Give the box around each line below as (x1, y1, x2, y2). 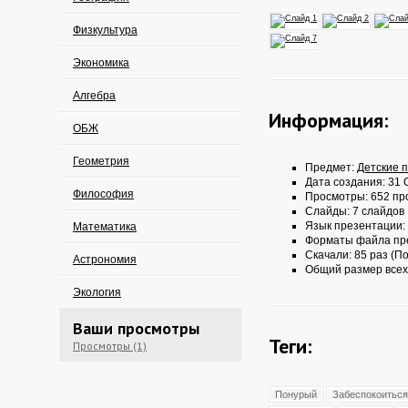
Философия (73, 188, 134, 200)
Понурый (275, 389, 317, 400)
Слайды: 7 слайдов (305, 205, 404, 218)
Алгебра (73, 89, 116, 102)
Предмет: (305, 161, 357, 174)
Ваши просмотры (73, 318, 199, 339)
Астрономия (73, 253, 137, 266)
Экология (73, 286, 121, 299)
